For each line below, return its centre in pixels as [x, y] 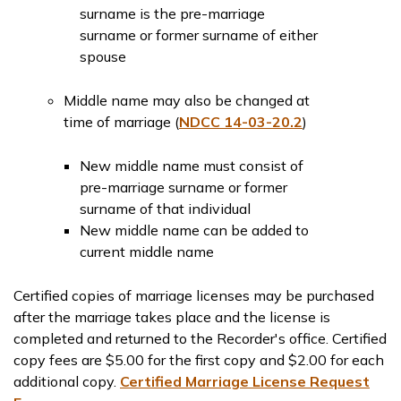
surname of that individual [165, 209]
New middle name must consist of [192, 166]
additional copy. [67, 381]
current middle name [147, 252]
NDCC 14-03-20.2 [241, 122]
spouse [103, 56]
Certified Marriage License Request [245, 381]
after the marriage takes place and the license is [172, 317]
